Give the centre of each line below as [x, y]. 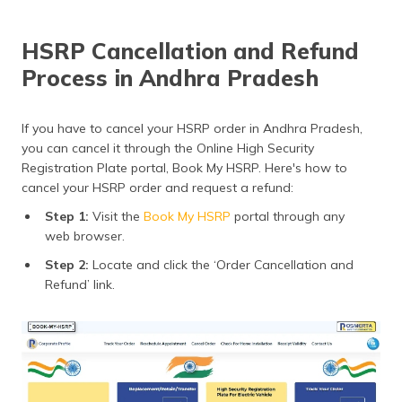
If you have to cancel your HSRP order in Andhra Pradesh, [192, 128]
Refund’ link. [80, 284]
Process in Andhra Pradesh [170, 77]
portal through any [289, 216]
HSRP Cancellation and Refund [190, 50]
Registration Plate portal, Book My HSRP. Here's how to [184, 167]
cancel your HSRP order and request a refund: [157, 187]
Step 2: [67, 264]
